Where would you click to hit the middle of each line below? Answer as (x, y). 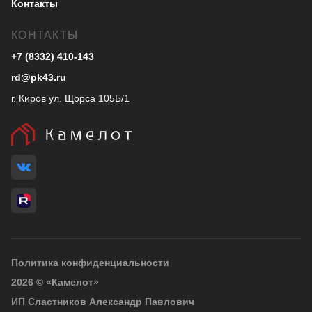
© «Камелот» (68, 282)
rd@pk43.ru (39, 77)
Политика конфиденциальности (90, 262)
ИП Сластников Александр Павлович (103, 301)
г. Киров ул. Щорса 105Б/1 (70, 98)
